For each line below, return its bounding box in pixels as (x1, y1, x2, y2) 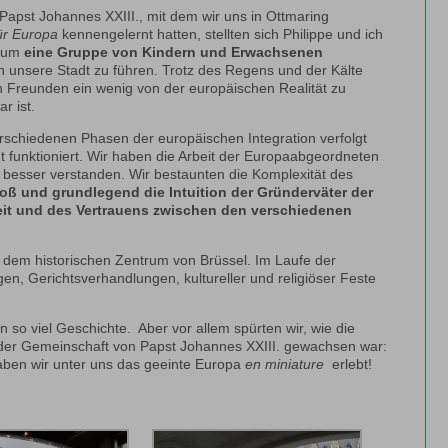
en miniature (245, 356, 325, 373)
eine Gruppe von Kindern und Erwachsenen (24, 44, 324, 61)
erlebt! (324, 356, 373, 373)
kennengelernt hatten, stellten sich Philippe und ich (58, 26, 384, 43)
